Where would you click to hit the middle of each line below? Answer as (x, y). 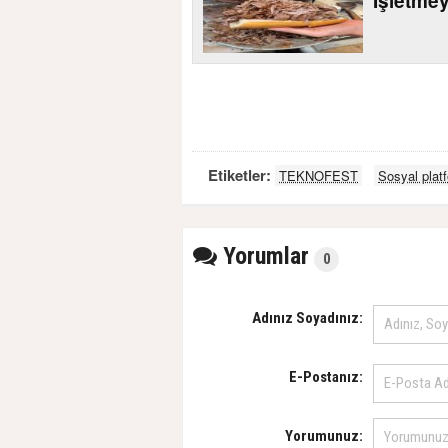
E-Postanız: (326, 376)
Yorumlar (263, 255)
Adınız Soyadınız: (307, 317)
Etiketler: (241, 174)
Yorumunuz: (324, 435)
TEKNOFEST (318, 175)
